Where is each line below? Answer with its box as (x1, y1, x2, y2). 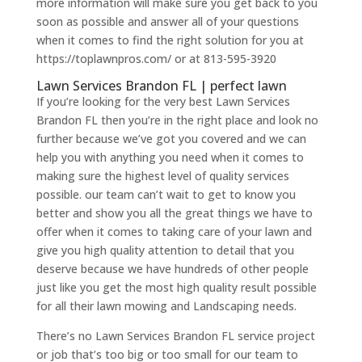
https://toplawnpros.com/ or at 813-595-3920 (36, 51, 276, 67)
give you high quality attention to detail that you (36, 242, 294, 259)
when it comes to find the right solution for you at (36, 32, 304, 48)
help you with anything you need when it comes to (36, 149, 304, 166)
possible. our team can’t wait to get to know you (36, 187, 296, 203)
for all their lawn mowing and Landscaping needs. (36, 298, 297, 314)
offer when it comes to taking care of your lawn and (36, 224, 312, 240)
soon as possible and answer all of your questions (36, 14, 299, 30)
